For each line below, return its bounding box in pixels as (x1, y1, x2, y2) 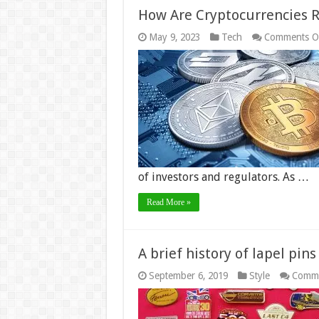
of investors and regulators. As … (137, 170, 309, 184)
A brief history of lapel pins (137, 245, 316, 262)
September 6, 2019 (148, 270, 228, 281)
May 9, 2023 (148, 31, 200, 43)
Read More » (146, 197, 191, 207)
